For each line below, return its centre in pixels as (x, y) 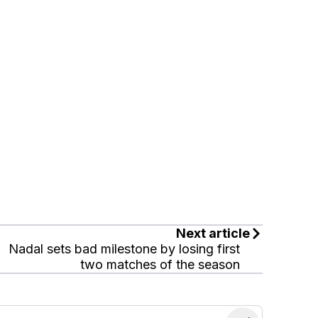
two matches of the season (160, 265)
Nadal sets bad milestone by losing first (125, 249)
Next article (213, 234)
